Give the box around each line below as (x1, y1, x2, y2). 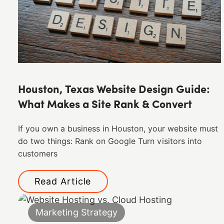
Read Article (34, 175, 91, 186)
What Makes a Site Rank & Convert (17, 99, 192, 111)
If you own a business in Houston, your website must (17, 124, 218, 134)
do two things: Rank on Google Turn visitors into (17, 136, 202, 146)
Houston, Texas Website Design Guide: (17, 84, 210, 96)
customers (17, 149, 57, 159)
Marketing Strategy (35, 206, 117, 217)
